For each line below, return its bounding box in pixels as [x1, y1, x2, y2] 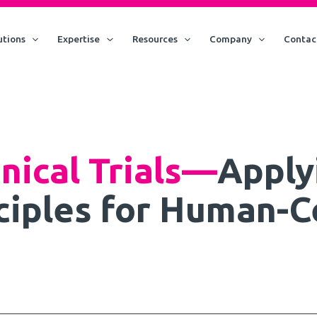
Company [209, 33, 252, 45]
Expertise [57, 33, 100, 45]
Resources [132, 33, 178, 45]
